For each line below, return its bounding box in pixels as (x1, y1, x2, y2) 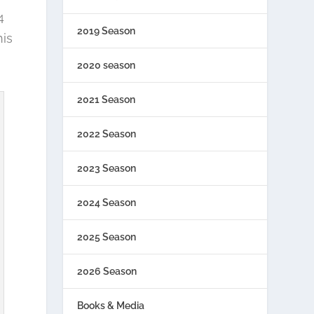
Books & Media (77, 299, 145, 311)
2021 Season (77, 93, 136, 105)
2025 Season (77, 231, 137, 243)
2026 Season (77, 265, 137, 277)
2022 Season (77, 128, 137, 139)
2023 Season (77, 162, 137, 174)
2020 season (77, 59, 136, 71)
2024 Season (77, 196, 137, 208)
